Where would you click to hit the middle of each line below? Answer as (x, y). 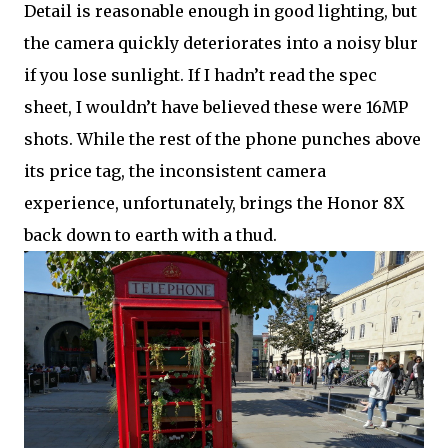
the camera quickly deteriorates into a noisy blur (221, 43)
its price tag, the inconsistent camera (175, 171)
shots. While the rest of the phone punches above (222, 139)
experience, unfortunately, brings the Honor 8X (214, 203)
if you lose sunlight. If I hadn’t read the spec (200, 75)
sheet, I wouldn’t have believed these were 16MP (216, 107)
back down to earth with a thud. (150, 235)
